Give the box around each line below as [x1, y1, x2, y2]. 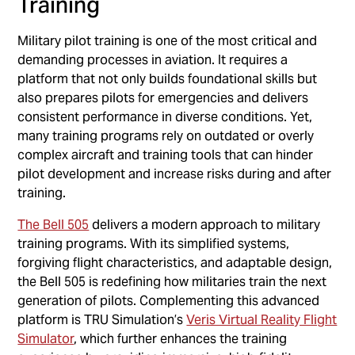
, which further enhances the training [74, 330, 288, 347]
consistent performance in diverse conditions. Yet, [17, 108, 313, 125]
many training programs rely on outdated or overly [17, 127, 315, 144]
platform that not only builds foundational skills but [17, 70, 318, 87]
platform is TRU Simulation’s [17, 311, 187, 328]
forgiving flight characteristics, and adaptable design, [17, 254, 333, 271]
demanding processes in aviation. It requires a [17, 51, 288, 68]
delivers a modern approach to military [89, 216, 321, 233]
